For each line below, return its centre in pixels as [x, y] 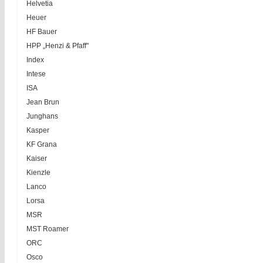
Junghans [42, 116]
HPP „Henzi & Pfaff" [58, 46]
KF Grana [42, 144]
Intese [36, 74]
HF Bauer [42, 32]
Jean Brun [43, 102]
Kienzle [38, 173]
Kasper [38, 130]
